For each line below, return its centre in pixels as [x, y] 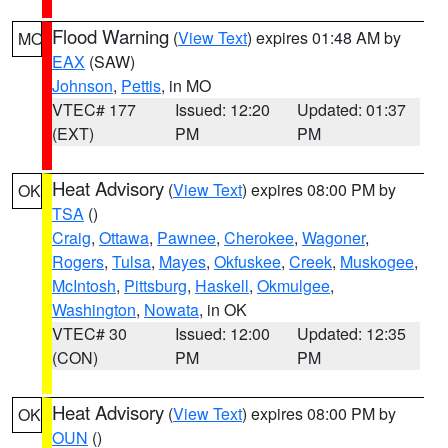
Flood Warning [110, 36]
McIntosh [84, 285]
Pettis [141, 85]
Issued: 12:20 [222, 109]
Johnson [82, 85]
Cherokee [259, 237]
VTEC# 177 [94, 109]
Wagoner [333, 237]
